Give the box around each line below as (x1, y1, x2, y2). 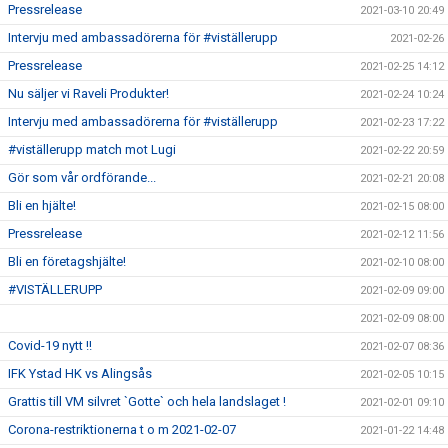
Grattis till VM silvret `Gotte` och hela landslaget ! (8, 394, 286, 409)
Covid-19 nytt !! (8, 338, 92, 353)
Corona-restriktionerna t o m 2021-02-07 (8, 422, 236, 437)
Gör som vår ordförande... (8, 170, 156, 185)
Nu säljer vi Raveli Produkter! (8, 86, 169, 101)
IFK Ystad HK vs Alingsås (8, 366, 152, 381)
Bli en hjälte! (8, 198, 76, 213)
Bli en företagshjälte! (8, 254, 126, 269)
